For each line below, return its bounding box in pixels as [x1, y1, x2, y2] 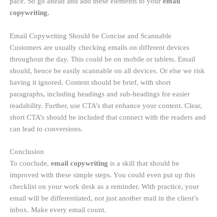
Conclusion [10, 148, 46, 156]
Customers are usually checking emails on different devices [10, 43, 189, 51]
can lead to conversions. [10, 124, 83, 133]
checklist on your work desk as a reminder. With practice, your [10, 183, 199, 191]
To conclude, [10, 159, 51, 168]
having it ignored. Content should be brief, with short [10, 78, 170, 86]
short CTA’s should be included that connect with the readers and [10, 113, 206, 121]
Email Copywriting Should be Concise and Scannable [10, 31, 171, 40]
